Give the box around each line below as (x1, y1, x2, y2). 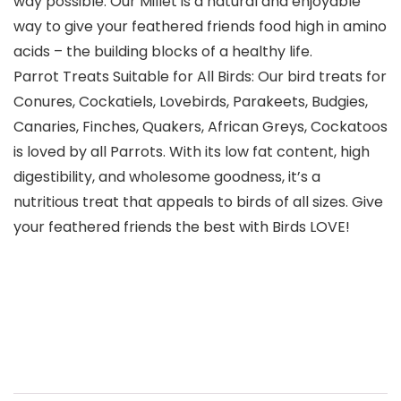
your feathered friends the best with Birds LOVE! (13, 217, 350, 238)
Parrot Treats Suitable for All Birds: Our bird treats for (13, 66, 387, 88)
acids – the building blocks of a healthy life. (13, 41, 312, 63)
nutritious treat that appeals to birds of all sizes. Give (13, 192, 383, 213)
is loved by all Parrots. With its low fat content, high (13, 141, 370, 163)
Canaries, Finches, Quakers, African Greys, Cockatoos (13, 116, 388, 138)
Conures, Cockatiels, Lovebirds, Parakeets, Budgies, (13, 91, 368, 113)
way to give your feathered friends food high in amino (13, 16, 387, 38)
